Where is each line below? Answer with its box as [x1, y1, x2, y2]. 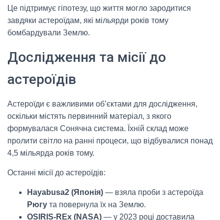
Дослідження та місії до [7, 49, 166, 66]
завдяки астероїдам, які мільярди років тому [7, 16, 168, 25]
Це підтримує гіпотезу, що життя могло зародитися [7, 4, 191, 13]
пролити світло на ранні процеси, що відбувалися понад [7, 137, 213, 145]
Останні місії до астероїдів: [7, 168, 106, 177]
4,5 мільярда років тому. [7, 149, 94, 158]
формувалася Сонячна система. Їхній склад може [7, 124, 189, 133]
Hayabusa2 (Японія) [27, 188, 103, 197]
